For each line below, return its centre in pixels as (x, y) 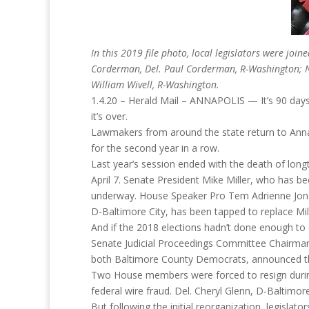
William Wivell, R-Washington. (155, 84)
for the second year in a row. (155, 148)
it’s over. (109, 116)
